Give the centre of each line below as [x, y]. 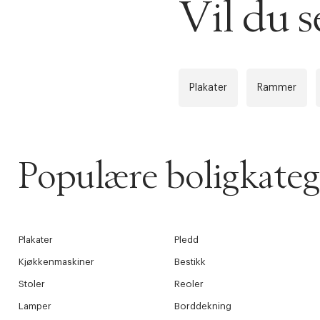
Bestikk [190, 262]
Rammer [277, 88]
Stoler [32, 284]
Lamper [35, 306]
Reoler [189, 284]
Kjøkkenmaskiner [56, 262]
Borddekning [202, 306]
